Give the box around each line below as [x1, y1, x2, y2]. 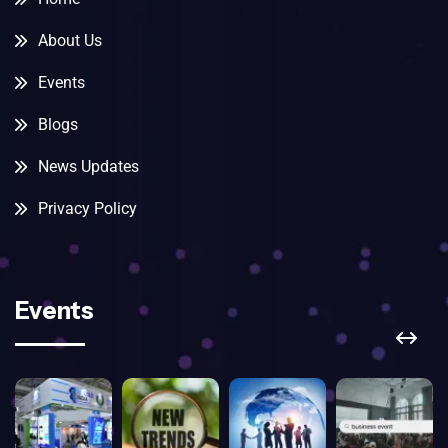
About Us [37, 30, 102, 50]
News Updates [37, 156, 139, 176]
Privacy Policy [37, 198, 137, 218]
